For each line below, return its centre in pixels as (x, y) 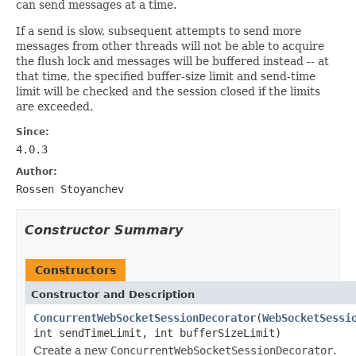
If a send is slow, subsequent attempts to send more (159, 31)
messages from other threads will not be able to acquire (170, 46)
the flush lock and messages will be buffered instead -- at (172, 61)
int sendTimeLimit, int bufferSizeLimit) (157, 333)
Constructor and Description (113, 294)
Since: (33, 132)
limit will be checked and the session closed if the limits (168, 91)
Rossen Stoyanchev (70, 189)
